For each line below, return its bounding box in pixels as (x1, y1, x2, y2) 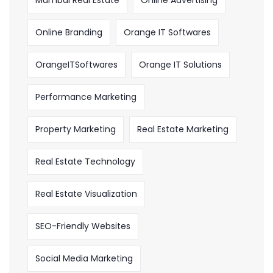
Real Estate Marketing (137, 122, 229, 135)
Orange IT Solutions (139, 58, 222, 71)
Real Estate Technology (35, 155, 135, 168)
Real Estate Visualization (35, 187, 137, 200)
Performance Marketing (35, 90, 136, 103)
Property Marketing (35, 122, 116, 135)
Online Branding (35, 26, 102, 38)
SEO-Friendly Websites (35, 219, 130, 232)
